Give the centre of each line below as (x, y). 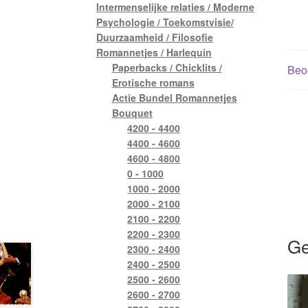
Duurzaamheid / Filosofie (155, 37)
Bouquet (132, 112)
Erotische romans (153, 82)
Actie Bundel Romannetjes (174, 97)
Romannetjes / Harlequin (154, 52)
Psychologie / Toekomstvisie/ (165, 22)
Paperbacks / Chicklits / (167, 67)
